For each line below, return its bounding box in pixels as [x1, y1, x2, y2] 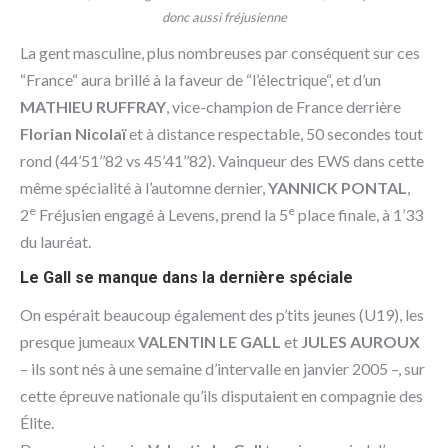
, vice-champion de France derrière [166, 96, 401, 116]
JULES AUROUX [301, 331, 420, 351]
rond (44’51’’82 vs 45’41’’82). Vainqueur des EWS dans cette [20, 150, 424, 170]
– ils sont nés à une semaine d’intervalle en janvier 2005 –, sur [20, 358, 425, 378]
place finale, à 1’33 [295, 204, 423, 224]
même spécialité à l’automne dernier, [20, 177, 268, 197]
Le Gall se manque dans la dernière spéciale [20, 267, 353, 287]
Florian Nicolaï [20, 123, 126, 143]
